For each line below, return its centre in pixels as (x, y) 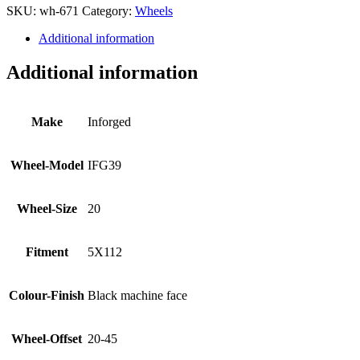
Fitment (47, 252)
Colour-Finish (47, 296)
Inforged (109, 122)
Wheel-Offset (47, 339)
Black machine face (137, 296)
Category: (108, 11)
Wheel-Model (47, 166)
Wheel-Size (47, 209)
